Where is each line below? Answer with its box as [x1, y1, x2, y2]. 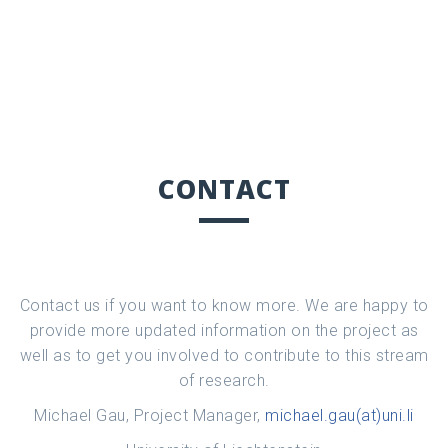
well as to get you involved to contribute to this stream [19, 345, 429, 365]
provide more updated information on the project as [29, 320, 419, 340]
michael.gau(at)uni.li [265, 405, 414, 425]
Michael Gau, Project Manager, [34, 405, 266, 425]
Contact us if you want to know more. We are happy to [19, 295, 429, 315]
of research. [178, 370, 270, 390]
